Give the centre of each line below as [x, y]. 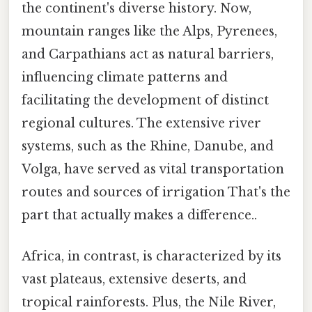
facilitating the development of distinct [145, 100]
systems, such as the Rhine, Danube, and [148, 146]
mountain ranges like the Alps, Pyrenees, [149, 31]
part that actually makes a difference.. [139, 215]
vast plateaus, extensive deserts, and [134, 279]
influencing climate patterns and [125, 77]
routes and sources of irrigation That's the [156, 192]
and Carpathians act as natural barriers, [148, 54]
